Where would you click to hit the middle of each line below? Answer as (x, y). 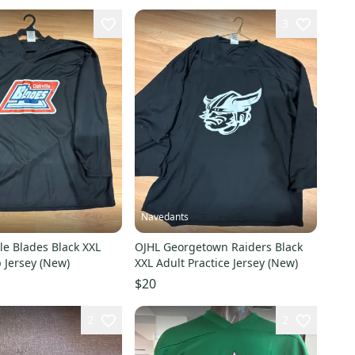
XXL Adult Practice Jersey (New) (216, 262)
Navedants (164, 216)
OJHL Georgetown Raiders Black (218, 246)
